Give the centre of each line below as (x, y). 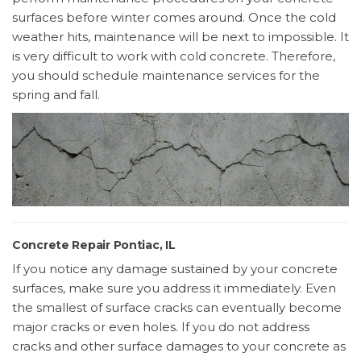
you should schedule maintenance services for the (166, 76)
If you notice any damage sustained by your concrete (175, 269)
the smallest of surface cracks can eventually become (177, 308)
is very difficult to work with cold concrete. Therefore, (174, 56)
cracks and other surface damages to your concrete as (179, 346)
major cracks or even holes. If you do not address (161, 327)
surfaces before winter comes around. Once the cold (174, 18)
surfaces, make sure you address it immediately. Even (174, 288)
